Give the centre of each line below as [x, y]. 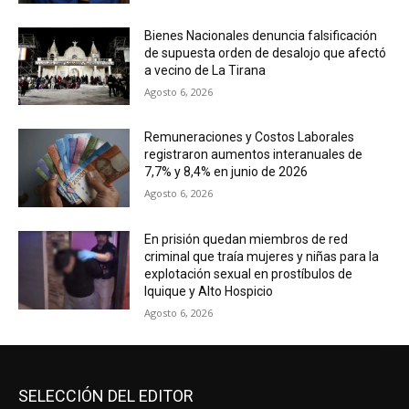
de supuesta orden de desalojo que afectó [266, 52]
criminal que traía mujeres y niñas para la [262, 257]
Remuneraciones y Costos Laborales [250, 137]
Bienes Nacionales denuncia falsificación [261, 35]
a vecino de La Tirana [205, 70]
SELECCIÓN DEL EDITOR [106, 396]
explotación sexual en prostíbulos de [249, 274]
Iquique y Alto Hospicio [209, 292]
